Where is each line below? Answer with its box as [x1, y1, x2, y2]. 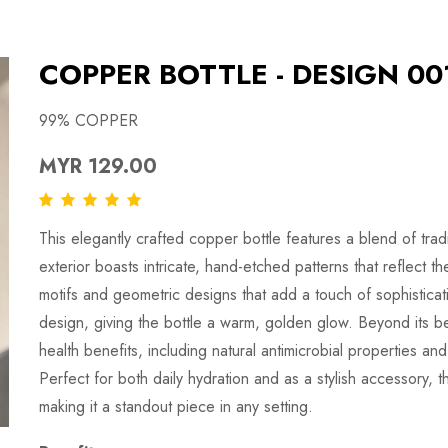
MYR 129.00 [39, 152, 157, 181]
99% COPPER [39, 109, 138, 132]
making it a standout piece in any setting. [39, 394, 313, 418]
